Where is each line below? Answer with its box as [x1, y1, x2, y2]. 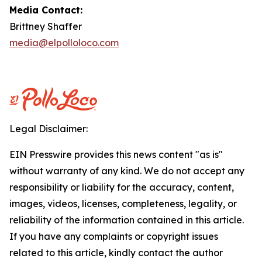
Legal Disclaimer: [9, 123, 88, 135]
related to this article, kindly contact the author [9, 247, 223, 258]
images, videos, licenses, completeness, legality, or [9, 198, 237, 209]
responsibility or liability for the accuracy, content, [9, 181, 234, 193]
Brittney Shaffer [9, 20, 82, 32]
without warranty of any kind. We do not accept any [9, 165, 244, 177]
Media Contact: [9, 4, 82, 16]
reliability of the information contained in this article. [9, 214, 244, 226]
